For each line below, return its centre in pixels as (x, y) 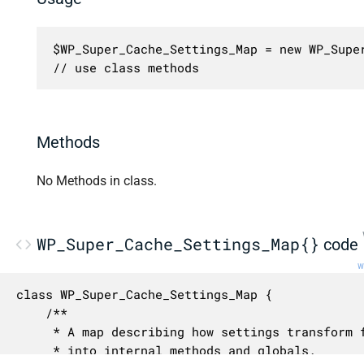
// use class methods (126, 67)
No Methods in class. (97, 180)
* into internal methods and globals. (30, 351)
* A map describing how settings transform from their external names (30, 332)
